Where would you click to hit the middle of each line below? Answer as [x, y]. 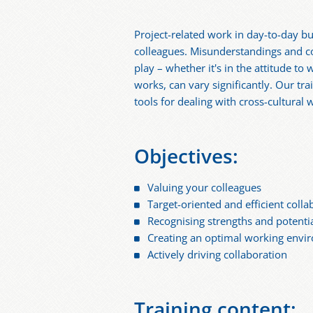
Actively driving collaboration [218, 255]
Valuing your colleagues [205, 188]
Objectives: [186, 156]
